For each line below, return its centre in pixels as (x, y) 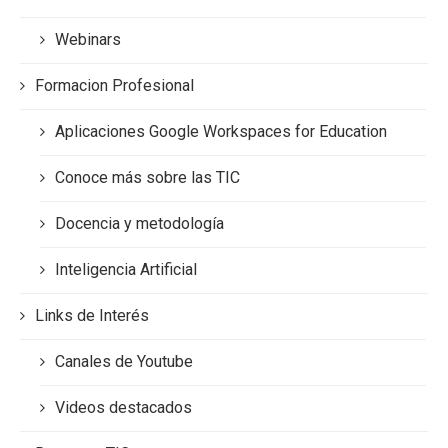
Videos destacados (123, 407)
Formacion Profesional (114, 85)
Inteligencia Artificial (126, 269)
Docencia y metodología (139, 223)
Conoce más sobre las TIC (147, 177)
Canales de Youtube (124, 361)
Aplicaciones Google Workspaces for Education (221, 131)
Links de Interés (92, 315)
